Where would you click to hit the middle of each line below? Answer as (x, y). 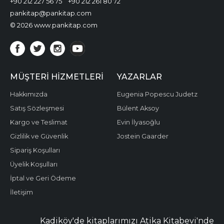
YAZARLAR (139, 77)
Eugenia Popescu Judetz (157, 94)
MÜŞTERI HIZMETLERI (57, 77)
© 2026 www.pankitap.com (54, 25)
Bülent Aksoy (138, 108)
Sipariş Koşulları (35, 150)
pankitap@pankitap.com (51, 13)
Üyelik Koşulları (34, 164)
